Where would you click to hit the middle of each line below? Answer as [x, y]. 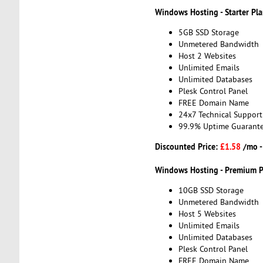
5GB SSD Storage [208, 33]
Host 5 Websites [207, 214]
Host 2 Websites [207, 56]
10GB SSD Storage [211, 190]
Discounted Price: [187, 146]
